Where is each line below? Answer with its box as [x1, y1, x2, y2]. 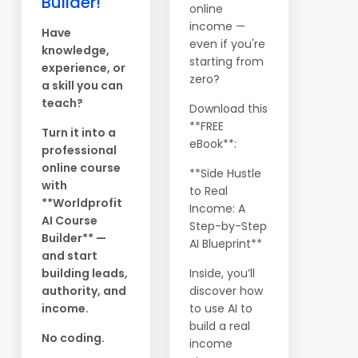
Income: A [189, 201, 245, 217]
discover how [189, 283, 263, 299]
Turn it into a [42, 125, 116, 141]
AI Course [42, 213, 97, 229]
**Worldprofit [42, 195, 122, 211]
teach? [42, 95, 83, 111]
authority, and [42, 283, 126, 299]
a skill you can [42, 78, 123, 93]
